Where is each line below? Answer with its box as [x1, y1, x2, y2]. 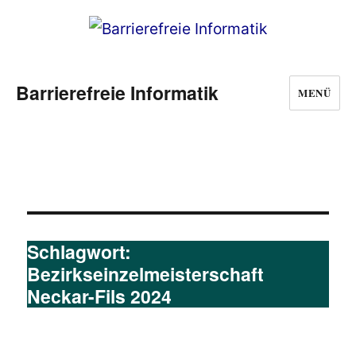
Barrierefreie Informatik [16, 79, 219, 106]
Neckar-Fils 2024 [27, 283, 172, 310]
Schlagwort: [27, 238, 132, 265]
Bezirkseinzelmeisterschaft [27, 261, 265, 288]
